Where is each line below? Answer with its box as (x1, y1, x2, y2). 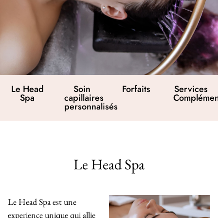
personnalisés (64, 100, 118, 113)
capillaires (64, 91, 104, 105)
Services (174, 83, 208, 96)
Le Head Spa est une (8, 196, 76, 208)
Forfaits (122, 83, 150, 96)
